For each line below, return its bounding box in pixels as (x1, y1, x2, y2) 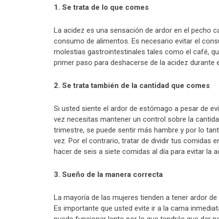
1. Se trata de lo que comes (54, 3, 149, 12)
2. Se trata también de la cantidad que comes (54, 81, 210, 90)
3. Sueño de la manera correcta (54, 170, 163, 179)
